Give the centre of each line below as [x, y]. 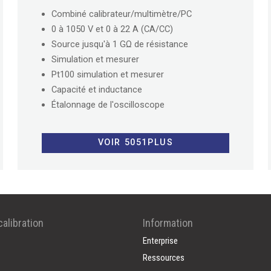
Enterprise [160, 241]
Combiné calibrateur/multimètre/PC [122, 14]
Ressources [164, 258]
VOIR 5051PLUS [135, 143]
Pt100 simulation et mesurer [108, 74]
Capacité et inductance [97, 89]
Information [168, 223]
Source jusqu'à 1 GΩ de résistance [120, 44]
